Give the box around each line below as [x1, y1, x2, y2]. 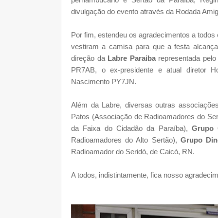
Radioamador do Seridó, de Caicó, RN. [71, 147, 195, 156]
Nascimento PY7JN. [71, 77, 138, 86]
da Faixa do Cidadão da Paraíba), [71, 124, 192, 132]
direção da [71, 54, 108, 62]
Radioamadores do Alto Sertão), [71, 135, 181, 144]
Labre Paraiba [108, 54, 159, 62]
